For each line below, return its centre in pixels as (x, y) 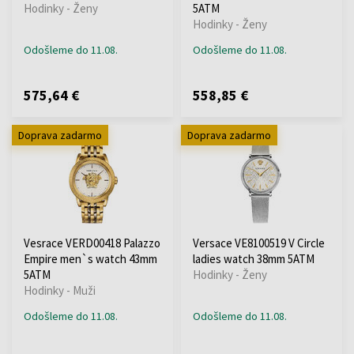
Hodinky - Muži (60, 290)
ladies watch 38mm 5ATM (254, 258)
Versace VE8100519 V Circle (259, 243)
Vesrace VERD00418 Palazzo (92, 243)
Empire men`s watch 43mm (90, 258)
